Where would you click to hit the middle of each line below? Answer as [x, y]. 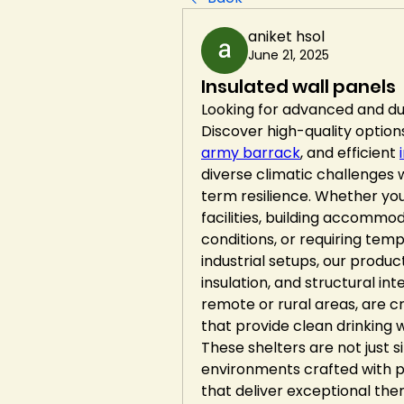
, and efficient [350, 153]
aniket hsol [286, 37]
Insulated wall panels [298, 87]
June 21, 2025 [289, 55]
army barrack [251, 153]
